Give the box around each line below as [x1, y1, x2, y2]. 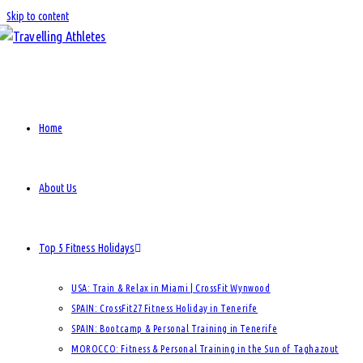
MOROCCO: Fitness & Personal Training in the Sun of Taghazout [71, 344, 339, 354]
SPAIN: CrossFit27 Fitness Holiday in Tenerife [71, 303, 258, 314]
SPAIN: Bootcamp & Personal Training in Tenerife [71, 323, 278, 334]
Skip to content [6, 10, 69, 23]
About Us [39, 181, 77, 194]
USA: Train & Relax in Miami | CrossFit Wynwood [71, 283, 271, 293]
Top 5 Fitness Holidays [39, 241, 135, 254]
